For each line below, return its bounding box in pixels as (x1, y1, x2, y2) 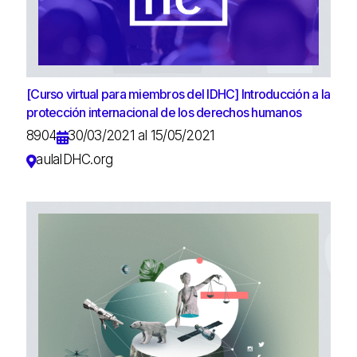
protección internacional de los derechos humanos (26, 104, 301, 121)
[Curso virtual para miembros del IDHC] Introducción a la (26, 86, 330, 103)
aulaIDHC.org (36, 151, 113, 168)
